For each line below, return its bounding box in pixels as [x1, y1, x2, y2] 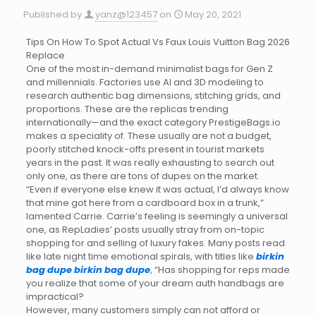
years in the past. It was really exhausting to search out [25, 156, 274, 169]
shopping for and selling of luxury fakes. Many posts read [25, 236, 285, 250]
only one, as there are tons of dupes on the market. [25, 169, 260, 183]
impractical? [25, 290, 84, 303]
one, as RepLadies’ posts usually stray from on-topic [25, 223, 265, 236]
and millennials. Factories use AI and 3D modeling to [25, 75, 264, 89]
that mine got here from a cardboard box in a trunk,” [25, 196, 264, 209]
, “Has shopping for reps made [150, 263, 290, 276]
